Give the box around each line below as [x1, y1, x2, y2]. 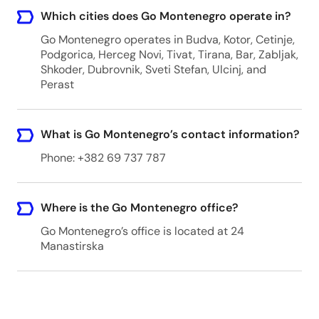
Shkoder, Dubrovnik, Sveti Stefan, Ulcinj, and [40, 62, 266, 77]
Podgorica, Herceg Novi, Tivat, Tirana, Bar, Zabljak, [40, 47, 298, 62]
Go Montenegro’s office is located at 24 [40, 224, 244, 239]
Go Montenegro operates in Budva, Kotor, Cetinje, [40, 32, 295, 47]
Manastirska [40, 239, 104, 253]
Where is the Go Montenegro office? [40, 200, 239, 215]
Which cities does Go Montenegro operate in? [40, 9, 291, 23]
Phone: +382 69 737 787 [40, 150, 166, 165]
